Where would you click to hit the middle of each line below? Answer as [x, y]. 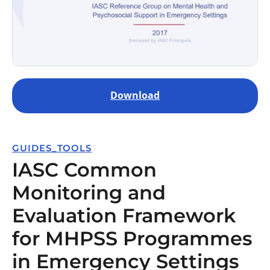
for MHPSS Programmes [132, 238]
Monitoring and [89, 193]
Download [135, 95]
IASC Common [84, 170]
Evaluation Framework [124, 215]
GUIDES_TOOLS [52, 148]
